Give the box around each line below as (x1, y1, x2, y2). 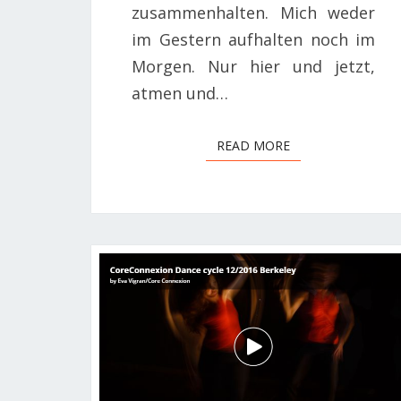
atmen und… (132, 82, 228, 105)
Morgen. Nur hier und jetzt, (132, 55, 376, 78)
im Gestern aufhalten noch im (132, 29, 376, 51)
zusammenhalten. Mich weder (132, 2, 376, 24)
